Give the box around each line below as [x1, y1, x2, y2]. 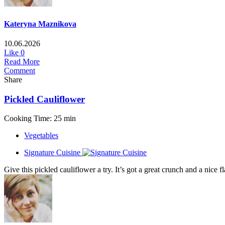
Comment [4, 66, 35, 75]
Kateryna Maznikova [4, 19, 76, 28]
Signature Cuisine [24, 148, 80, 157]
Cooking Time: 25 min [4, 114, 76, 123]
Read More [4, 57, 40, 66]
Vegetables [24, 131, 58, 140]
